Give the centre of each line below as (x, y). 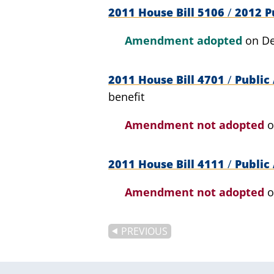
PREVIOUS (145, 231)
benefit (126, 96)
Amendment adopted (185, 40)
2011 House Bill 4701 (168, 79)
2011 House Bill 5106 (168, 12)
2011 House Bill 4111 (168, 164)
